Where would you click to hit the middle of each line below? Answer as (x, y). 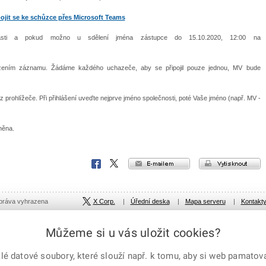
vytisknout (244, 162)
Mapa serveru (205, 202)
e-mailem (175, 162)
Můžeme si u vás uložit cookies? (133, 233)
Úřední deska (150, 202)
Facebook (107, 164)
